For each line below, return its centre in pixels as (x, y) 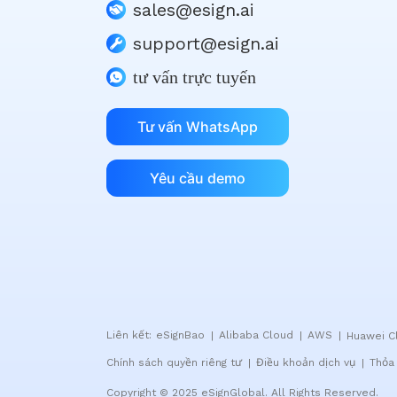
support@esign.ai (206, 43)
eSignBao (182, 335)
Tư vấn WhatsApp (198, 127)
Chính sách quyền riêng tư (176, 362)
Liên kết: (129, 335)
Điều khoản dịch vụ (307, 362)
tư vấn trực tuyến (195, 77)
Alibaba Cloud (258, 335)
